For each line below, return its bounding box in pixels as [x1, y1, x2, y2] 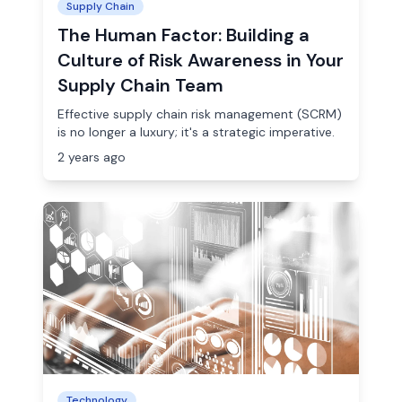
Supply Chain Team [57, 74, 223, 97]
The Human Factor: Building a [57, 23, 310, 47]
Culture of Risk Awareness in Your [57, 48, 344, 72]
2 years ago [57, 149, 126, 165]
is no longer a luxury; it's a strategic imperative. [57, 124, 335, 140]
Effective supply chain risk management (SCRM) [57, 106, 342, 122]
